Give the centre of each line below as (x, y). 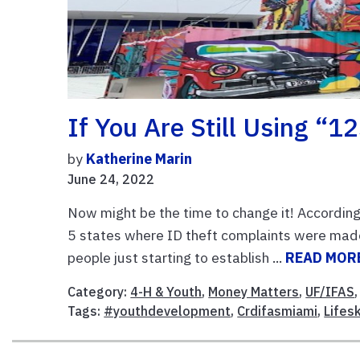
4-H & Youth (166, 291)
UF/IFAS (330, 291)
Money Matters (254, 291)
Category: (99, 291)
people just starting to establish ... (177, 257)
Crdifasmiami (278, 311)
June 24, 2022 (111, 179)
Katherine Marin (139, 158)
